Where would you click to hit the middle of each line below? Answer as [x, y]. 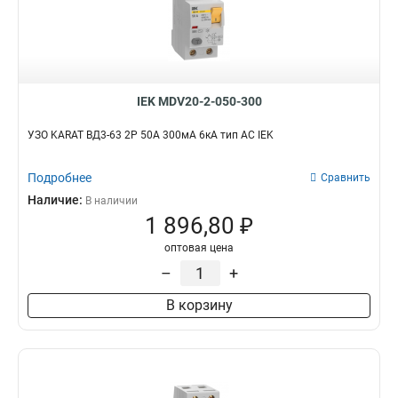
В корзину [199, 305]
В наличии [111, 201]
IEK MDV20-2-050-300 [199, 101]
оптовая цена [199, 248]
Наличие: [56, 200]
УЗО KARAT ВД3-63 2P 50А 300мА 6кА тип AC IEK [151, 135]
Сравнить [346, 178]
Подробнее [60, 178]
